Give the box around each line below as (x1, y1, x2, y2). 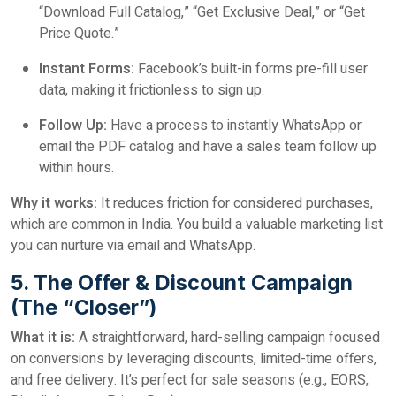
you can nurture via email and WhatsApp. (11, 235, 255, 256)
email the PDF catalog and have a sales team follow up (39, 136, 377, 157)
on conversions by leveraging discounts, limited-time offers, (11, 348, 377, 369)
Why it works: (11, 193, 97, 214)
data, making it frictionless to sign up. (39, 80, 264, 101)
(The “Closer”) (11, 294, 156, 320)
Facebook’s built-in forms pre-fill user (134, 58, 368, 80)
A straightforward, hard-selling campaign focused (75, 327, 380, 348)
